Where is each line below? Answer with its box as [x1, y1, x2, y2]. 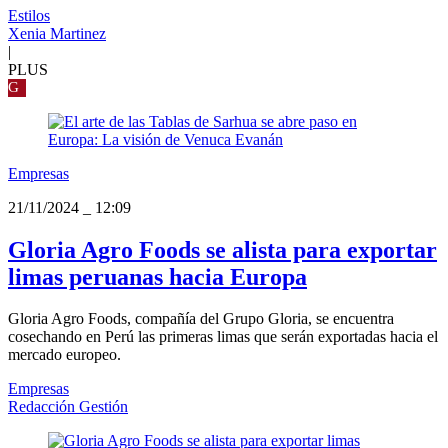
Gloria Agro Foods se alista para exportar [8, 236, 437, 263]
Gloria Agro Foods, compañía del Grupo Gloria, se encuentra [8, 310, 394, 328]
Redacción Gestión [8, 398, 128, 416]
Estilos [8, 6, 50, 24]
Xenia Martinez [8, 24, 106, 42]
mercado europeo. [8, 346, 121, 364]
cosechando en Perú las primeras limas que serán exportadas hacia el [8, 328, 438, 346]
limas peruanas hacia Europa [8, 263, 307, 290]
